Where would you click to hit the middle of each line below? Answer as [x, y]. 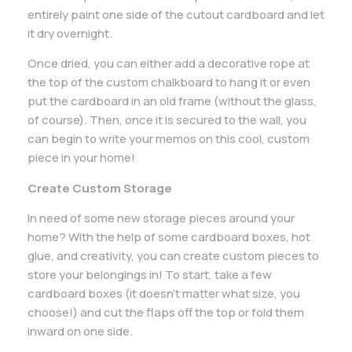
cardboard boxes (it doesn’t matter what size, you [164, 293]
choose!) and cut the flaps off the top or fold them [166, 312]
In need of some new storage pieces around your [161, 218]
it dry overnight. [70, 33]
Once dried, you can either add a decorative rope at [169, 64]
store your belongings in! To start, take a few [150, 274]
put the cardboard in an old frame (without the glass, [172, 101]
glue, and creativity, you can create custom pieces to [173, 255]
